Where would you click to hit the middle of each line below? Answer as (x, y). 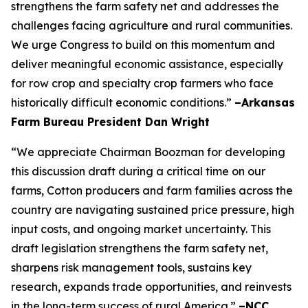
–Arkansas (265, 102)
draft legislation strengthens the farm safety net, (140, 248)
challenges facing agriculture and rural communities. (152, 25)
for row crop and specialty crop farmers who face (142, 83)
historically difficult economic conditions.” (123, 102)
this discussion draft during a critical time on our (138, 171)
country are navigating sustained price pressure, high (153, 210)
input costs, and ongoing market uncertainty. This (141, 229)
